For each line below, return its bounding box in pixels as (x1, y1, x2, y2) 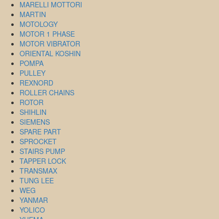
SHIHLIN (20, 107, 46, 117)
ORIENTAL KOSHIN (20, 48, 81, 58)
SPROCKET (20, 136, 57, 146)
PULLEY (20, 67, 45, 78)
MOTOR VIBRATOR (20, 38, 80, 48)
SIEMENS (20, 116, 50, 127)
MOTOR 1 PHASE (20, 28, 75, 39)
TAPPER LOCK (20, 155, 66, 166)
